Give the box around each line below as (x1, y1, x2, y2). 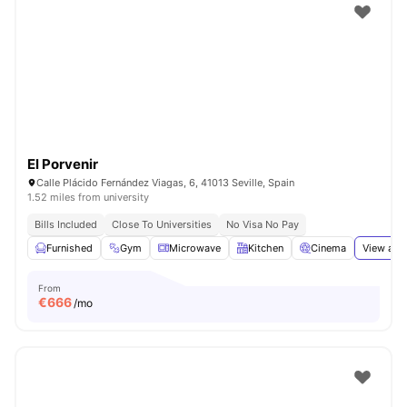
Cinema (311, 242, 346, 254)
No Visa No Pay (226, 218, 299, 231)
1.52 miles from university (27, 191, 149, 203)
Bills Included (35, 218, 97, 231)
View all (362, 242, 402, 254)
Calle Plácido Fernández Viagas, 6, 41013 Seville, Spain (36, 176, 294, 189)
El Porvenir (27, 155, 98, 173)
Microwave (169, 242, 221, 254)
